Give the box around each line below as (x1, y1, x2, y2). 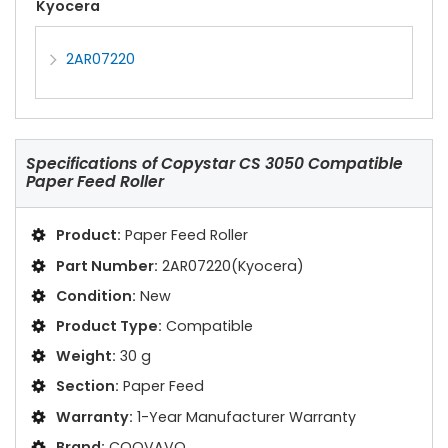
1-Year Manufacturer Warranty (137, 406, 356, 427)
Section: (56, 376, 119, 397)
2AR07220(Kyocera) (162, 255, 304, 276)
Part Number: (56, 255, 158, 276)
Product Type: (56, 315, 162, 336)
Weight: (56, 346, 116, 367)
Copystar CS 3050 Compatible (157, 153, 403, 175)
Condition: (56, 285, 136, 306)
